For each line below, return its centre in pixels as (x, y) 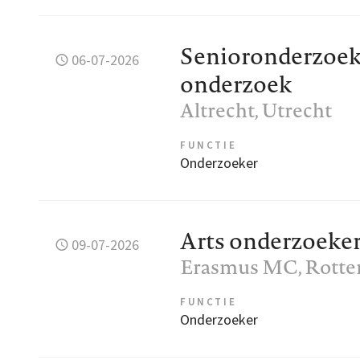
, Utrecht (293, 110)
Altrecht (217, 110)
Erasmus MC (239, 267)
